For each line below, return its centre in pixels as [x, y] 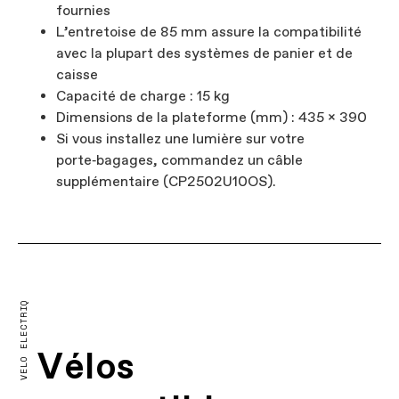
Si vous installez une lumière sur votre [180, 139]
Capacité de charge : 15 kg [143, 97]
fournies [83, 11]
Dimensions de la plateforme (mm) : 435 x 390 [212, 118]
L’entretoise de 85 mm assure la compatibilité [209, 33]
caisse [77, 75]
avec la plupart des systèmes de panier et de [204, 54]
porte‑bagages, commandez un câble [179, 161]
